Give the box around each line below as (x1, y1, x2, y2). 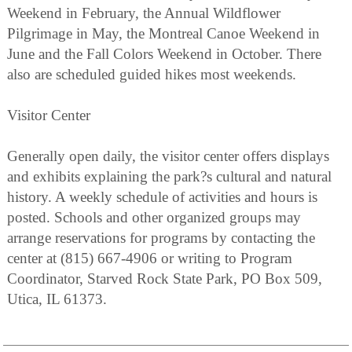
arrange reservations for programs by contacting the (7, 229, 315, 247)
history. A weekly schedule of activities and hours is (7, 189, 317, 206)
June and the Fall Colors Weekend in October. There (7, 46, 321, 63)
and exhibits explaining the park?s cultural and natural (7, 168, 332, 185)
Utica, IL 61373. (7, 291, 107, 308)
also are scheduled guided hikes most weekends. (7, 66, 296, 83)
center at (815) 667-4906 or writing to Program (7, 250, 292, 267)
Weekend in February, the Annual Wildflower (7, 5, 280, 22)
